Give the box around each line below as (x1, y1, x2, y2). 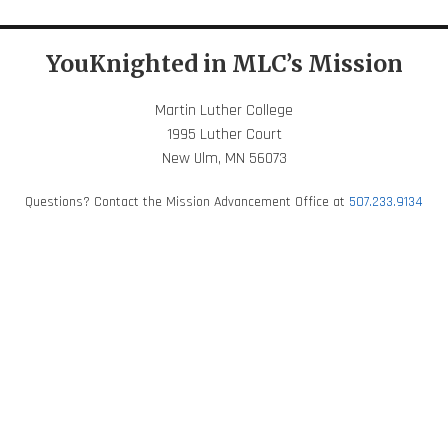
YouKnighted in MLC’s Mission (45, 48, 403, 78)
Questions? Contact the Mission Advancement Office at (25, 192, 349, 211)
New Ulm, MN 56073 (161, 147, 287, 169)
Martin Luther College (155, 99, 293, 121)
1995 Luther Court (166, 123, 282, 145)
